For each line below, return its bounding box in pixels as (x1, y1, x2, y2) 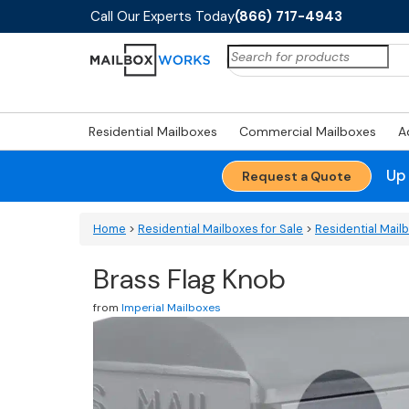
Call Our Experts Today (90, 7, 235, 26)
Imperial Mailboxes (121, 300, 221, 315)
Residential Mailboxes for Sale (138, 222, 303, 236)
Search (225, 45, 272, 61)
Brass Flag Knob (93, 261, 286, 297)
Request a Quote (241, 168, 351, 184)
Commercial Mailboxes (239, 123, 376, 140)
